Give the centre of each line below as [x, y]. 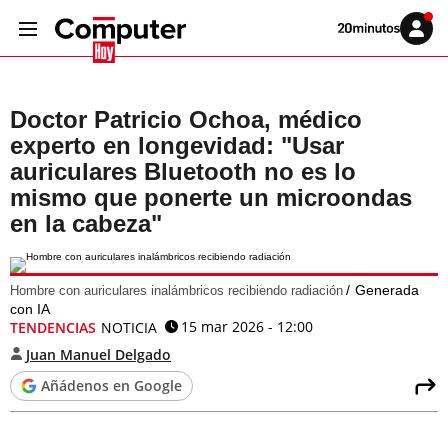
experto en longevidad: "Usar [177, 145]
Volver [351, 27]
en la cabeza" [86, 223]
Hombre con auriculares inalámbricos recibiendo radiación [176, 290]
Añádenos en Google [111, 385]
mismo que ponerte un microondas [211, 197]
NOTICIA [129, 327]
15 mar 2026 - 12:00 [247, 326]
